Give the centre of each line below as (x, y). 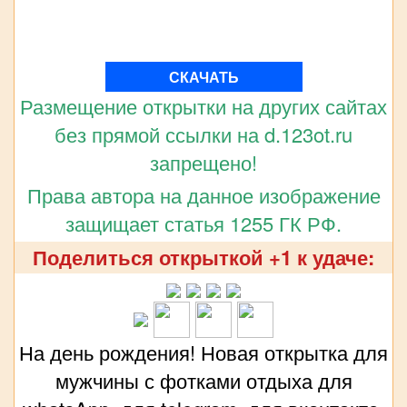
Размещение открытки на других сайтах (203, 105)
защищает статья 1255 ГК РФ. (203, 223)
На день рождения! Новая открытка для (203, 352)
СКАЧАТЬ (203, 76)
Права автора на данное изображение (203, 194)
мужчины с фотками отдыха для (203, 380)
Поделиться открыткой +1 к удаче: (203, 257)
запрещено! (203, 162)
